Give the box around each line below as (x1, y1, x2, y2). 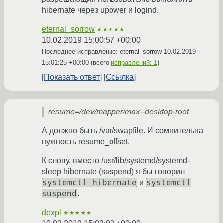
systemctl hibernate (42, 178, 137, 188)
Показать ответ (44, 73, 100, 82)
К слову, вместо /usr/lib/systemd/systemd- (42, 156, 190, 165)
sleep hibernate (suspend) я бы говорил (42, 167, 185, 176)
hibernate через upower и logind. (42, 6, 159, 15)
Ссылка (106, 73, 134, 82)
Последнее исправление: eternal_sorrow (42, 48, 164, 56)
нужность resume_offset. (42, 137, 130, 146)
